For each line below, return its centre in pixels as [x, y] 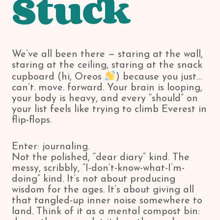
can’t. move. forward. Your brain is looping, [107, 88]
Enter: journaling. [51, 147]
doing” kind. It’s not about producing [94, 179]
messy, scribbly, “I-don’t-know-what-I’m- [98, 168]
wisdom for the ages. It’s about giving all [103, 190]
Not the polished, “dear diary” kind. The [101, 158]
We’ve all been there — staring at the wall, [107, 55]
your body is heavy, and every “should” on [105, 99]
